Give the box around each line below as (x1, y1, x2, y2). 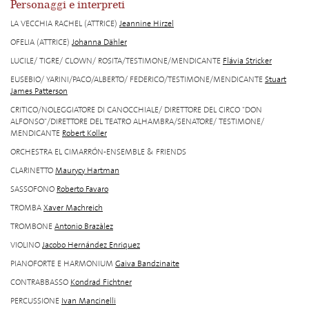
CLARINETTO (10, 165, 53, 177)
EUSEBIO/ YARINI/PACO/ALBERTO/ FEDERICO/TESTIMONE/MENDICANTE (10, 74, 263, 86)
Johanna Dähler (72, 37, 127, 48)
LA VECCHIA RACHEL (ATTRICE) (10, 18, 117, 30)
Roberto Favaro (57, 183, 108, 195)
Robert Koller (62, 128, 107, 139)
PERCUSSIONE (10, 295, 59, 307)
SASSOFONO (10, 183, 54, 195)
